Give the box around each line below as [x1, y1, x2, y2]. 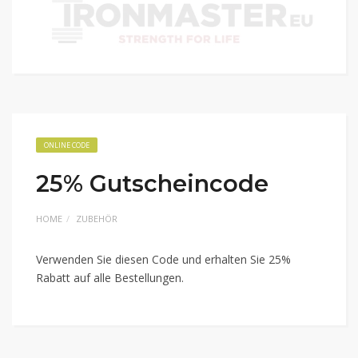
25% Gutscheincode [36, 169, 268, 197]
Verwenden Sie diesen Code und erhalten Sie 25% [36, 252, 291, 267]
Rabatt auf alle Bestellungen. [36, 270, 184, 285]
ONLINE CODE [44, 140, 89, 150]
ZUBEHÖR [76, 213, 117, 225]
